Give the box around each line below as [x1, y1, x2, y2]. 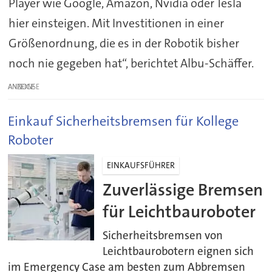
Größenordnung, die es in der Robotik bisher [8, 35, 239, 52]
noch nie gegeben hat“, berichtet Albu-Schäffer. [8, 55, 254, 72]
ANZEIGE [8, 82, 35, 92]
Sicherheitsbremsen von [103, 228, 223, 243]
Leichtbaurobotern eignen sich [103, 244, 254, 259]
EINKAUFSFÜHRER [107, 160, 175, 171]
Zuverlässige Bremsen [103, 178, 263, 202]
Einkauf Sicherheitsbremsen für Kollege [8, 112, 239, 131]
